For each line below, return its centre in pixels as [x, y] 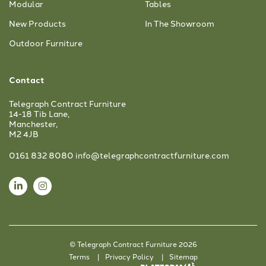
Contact [27, 79]
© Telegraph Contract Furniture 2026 [133, 243]
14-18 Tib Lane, [39, 113]
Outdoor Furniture [46, 42]
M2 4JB [24, 133]
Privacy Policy [129, 256]
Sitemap [183, 256]
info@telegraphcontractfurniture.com [152, 155]
